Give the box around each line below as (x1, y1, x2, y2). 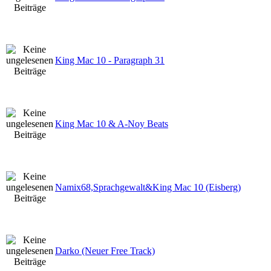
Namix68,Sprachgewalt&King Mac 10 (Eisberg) (55, 181, 241, 192)
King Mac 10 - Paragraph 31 (55, 54, 165, 65)
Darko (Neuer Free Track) (55, 245, 155, 256)
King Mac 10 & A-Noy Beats (55, 118, 168, 129)
